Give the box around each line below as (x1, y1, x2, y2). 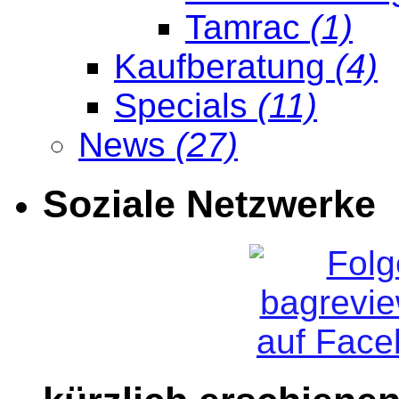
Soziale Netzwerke (43, 183, 376, 226)
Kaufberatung (114, 47, 335, 86)
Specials (114, 86, 257, 126)
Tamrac (185, 8, 310, 47)
